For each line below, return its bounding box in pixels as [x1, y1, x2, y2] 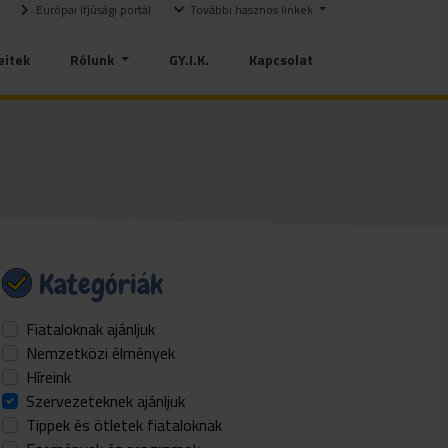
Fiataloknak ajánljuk [26, 317, 155, 341]
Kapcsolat [249, 49, 313, 70]
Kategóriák [38, 267, 163, 302]
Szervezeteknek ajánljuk [26, 389, 185, 413]
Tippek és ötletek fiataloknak [26, 413, 222, 437]
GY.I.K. [169, 49, 209, 70]
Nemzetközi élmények [26, 341, 175, 365]
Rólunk [70, 49, 118, 70]
